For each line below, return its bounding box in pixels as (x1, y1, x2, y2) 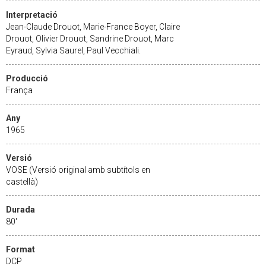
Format (6, 244, 35, 254)
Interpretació (6, 9, 58, 20)
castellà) (6, 176, 38, 186)
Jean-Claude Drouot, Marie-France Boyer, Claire (6, 21, 180, 31)
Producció (6, 73, 48, 83)
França (6, 85, 33, 95)
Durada (6, 204, 35, 214)
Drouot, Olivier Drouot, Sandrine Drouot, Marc (6, 33, 174, 43)
